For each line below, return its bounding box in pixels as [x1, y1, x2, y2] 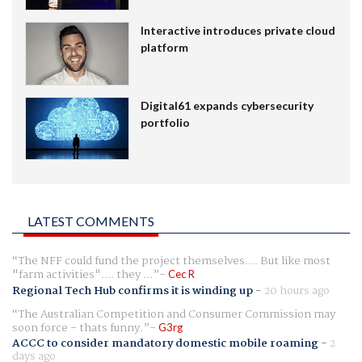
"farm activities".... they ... [12, 266, 153, 284]
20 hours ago [264, 281, 330, 300]
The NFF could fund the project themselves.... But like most [18, 252, 330, 271]
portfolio [140, 115, 190, 129]
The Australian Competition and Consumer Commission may [18, 305, 335, 323]
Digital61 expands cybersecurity [140, 98, 314, 112]
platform [140, 40, 188, 54]
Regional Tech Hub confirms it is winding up [12, 281, 253, 300]
